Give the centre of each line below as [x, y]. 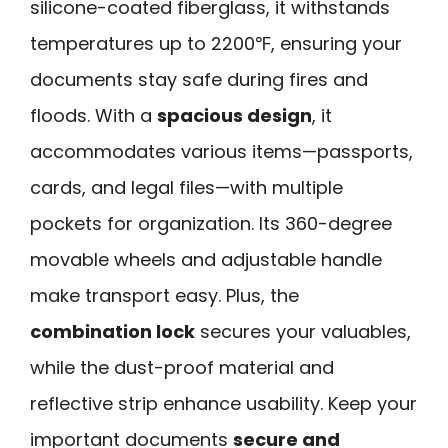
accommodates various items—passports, [221, 151]
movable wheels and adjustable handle [206, 259]
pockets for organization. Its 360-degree [211, 223]
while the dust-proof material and [182, 367]
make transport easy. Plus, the [164, 295]
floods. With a [93, 115]
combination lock [112, 331]
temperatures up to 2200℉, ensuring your [216, 43]
